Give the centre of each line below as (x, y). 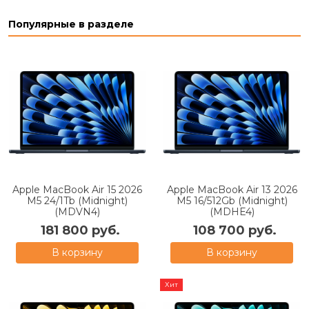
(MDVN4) (77, 211)
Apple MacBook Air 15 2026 (77, 189)
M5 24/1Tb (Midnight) (77, 200)
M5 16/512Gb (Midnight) (232, 200)
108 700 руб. (235, 230)
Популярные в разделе (71, 24)
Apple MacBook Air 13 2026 (232, 189)
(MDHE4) (232, 211)
